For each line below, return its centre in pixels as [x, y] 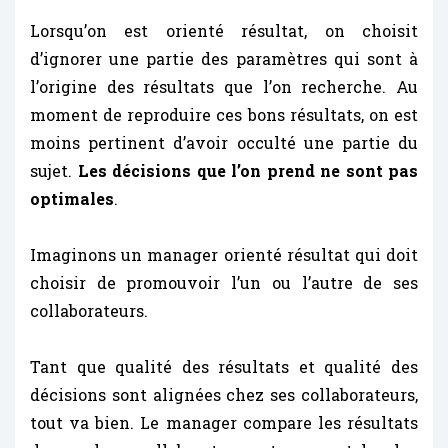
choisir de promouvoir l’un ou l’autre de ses [224, 282]
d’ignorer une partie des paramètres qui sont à [224, 58]
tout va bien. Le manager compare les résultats [224, 422]
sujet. [54, 170]
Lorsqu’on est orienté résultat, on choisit [224, 30]
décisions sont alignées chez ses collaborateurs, [224, 394]
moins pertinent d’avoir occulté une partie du [224, 142]
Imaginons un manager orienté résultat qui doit [224, 254]
